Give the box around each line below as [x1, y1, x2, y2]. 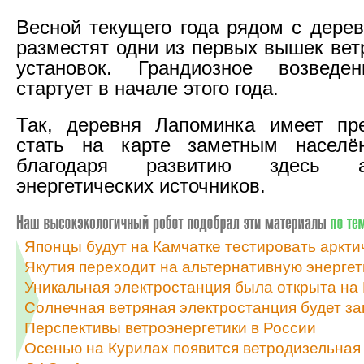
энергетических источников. [16, 175, 266, 197]
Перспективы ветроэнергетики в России [24, 318, 316, 336]
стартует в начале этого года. [16, 77, 279, 99]
